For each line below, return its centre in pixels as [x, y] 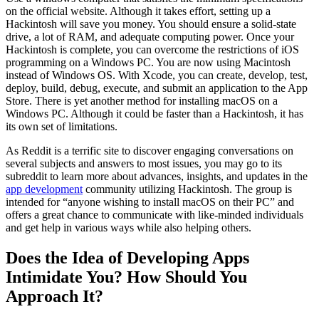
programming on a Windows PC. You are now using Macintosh [148, 62]
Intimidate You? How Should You [126, 277]
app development [44, 189]
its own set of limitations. [62, 126]
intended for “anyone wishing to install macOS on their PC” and [150, 202]
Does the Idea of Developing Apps [127, 257]
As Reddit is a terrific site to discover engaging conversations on [150, 150]
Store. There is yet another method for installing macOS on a [142, 100]
